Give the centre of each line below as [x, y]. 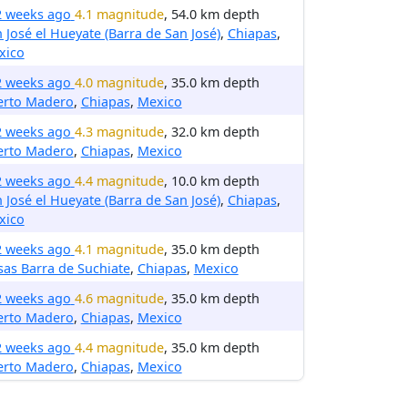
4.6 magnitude [119, 298]
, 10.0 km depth [211, 181]
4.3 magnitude [119, 132]
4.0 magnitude [119, 82]
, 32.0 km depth [211, 132]
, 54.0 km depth [211, 14]
